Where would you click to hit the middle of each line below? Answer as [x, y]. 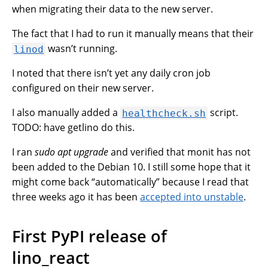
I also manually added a [66, 113]
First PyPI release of [89, 236]
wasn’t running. [82, 49]
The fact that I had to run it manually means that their [133, 34]
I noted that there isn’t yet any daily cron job [111, 73]
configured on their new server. [83, 88]
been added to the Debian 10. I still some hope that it [131, 167]
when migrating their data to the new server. [112, 9]
